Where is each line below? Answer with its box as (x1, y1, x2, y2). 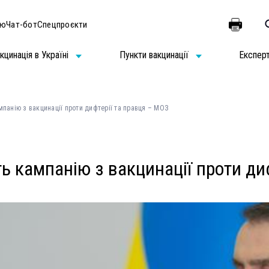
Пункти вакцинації (119, 49, 189, 61)
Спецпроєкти (37, 19, 88, 30)
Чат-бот (6, 19, 37, 30)
